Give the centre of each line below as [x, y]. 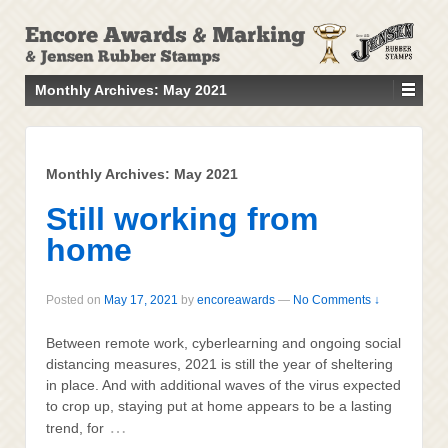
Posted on [75, 299]
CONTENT [51, 100]
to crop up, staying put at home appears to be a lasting [219, 406]
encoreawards [236, 299]
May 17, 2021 [141, 299]
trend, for [75, 428]
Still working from [182, 219]
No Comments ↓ [336, 299]
